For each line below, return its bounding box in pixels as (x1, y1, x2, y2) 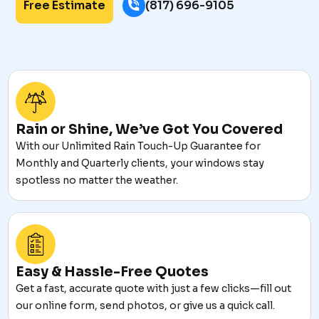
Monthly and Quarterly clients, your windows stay (16, 157, 265, 169)
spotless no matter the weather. (16, 174, 179, 187)
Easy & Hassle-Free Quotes (16, 263, 209, 281)
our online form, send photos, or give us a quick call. (16, 299, 276, 312)
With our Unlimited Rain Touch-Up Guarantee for (16, 140, 261, 152)
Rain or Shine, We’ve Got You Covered (16, 121, 283, 138)
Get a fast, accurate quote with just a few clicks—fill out (16, 282, 292, 295)
